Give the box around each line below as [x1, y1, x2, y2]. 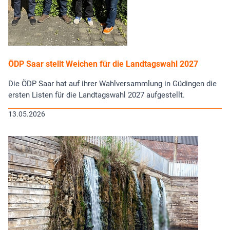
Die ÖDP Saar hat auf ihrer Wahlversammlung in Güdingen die [8, 79, 217, 89]
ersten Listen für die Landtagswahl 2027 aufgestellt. [8, 90, 185, 100]
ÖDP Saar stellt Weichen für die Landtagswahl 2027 [8, 59, 198, 69]
